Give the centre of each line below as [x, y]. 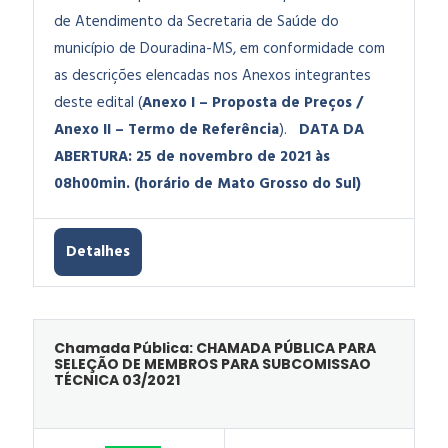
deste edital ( [98, 103]
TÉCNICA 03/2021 [117, 380]
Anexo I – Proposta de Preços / [252, 103]
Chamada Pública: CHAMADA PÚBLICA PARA [215, 348]
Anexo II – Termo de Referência [166, 130]
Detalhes [98, 252]
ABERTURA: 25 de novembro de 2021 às [192, 157]
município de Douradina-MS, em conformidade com [219, 49]
